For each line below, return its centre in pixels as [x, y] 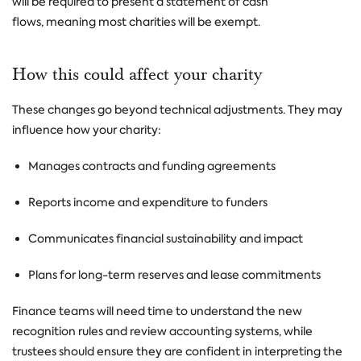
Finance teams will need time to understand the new [157, 311]
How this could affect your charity [139, 74]
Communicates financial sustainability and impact [166, 239]
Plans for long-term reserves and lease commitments [174, 275]
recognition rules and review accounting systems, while [162, 331]
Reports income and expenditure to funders [148, 202]
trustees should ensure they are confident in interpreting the [177, 351]
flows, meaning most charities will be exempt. [136, 22]
